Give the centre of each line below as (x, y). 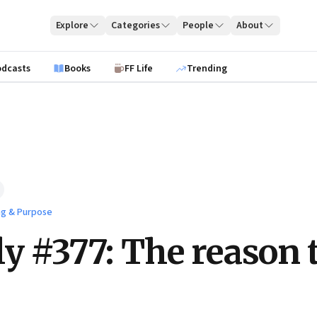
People (198, 25)
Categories (136, 25)
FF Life (139, 69)
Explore (73, 25)
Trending (207, 69)
